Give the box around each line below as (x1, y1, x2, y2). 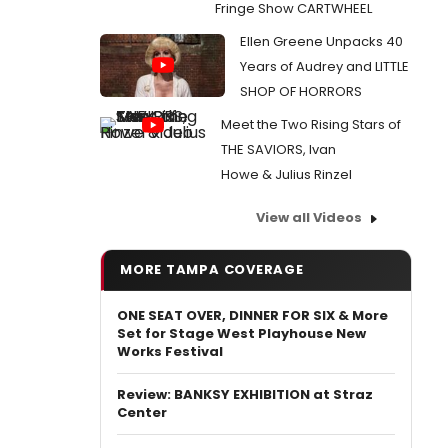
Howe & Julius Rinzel (221, 165, 352, 184)
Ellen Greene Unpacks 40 (240, 32, 403, 51)
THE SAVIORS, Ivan (221, 140, 336, 159)
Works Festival (117, 342, 223, 361)
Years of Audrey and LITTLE (240, 57, 409, 76)
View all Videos (256, 208, 362, 227)
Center (117, 403, 167, 422)
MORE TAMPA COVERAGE (120, 260, 304, 279)
